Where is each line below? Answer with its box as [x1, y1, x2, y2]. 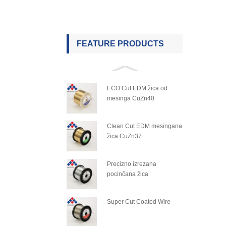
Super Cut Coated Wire [107, 198, 171, 205]
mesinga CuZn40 [107, 95, 154, 102]
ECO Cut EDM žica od [107, 85, 167, 92]
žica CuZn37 [107, 133, 142, 140]
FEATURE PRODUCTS [77, 39, 164, 48]
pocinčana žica [107, 171, 148, 178]
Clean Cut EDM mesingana [107, 123, 182, 130]
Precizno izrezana [107, 160, 156, 167]
